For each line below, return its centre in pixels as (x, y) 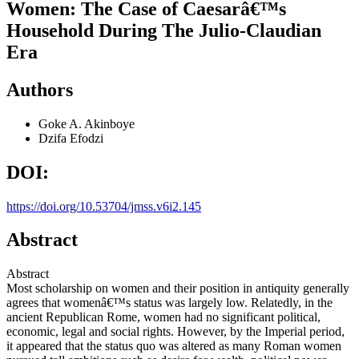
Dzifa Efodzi (71, 138)
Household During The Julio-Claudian (164, 30)
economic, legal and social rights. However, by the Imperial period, (175, 332)
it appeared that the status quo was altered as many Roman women (174, 346)
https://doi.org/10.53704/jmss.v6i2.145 (104, 206)
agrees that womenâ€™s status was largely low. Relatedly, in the (169, 303)
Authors (40, 89)
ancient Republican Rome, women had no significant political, (163, 317)
